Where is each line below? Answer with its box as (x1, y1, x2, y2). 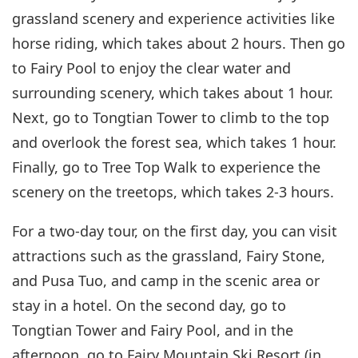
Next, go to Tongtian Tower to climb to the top (12, 108, 329, 128)
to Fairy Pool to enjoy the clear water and (12, 58, 291, 78)
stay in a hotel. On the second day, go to (12, 296, 286, 316)
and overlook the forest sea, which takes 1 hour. (12, 133, 336, 153)
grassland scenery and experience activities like (12, 9, 335, 29)
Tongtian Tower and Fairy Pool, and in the (12, 320, 293, 340)
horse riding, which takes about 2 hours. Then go (12, 34, 345, 54)
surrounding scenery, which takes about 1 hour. (12, 83, 333, 103)
